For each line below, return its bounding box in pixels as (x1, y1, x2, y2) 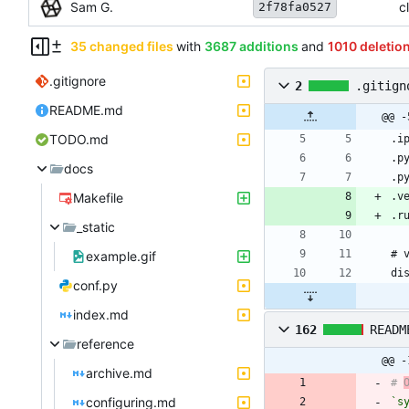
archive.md (86, 364, 152, 381)
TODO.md (49, 131, 109, 147)
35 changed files (69, 37, 173, 54)
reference (77, 335, 134, 351)
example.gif (86, 247, 156, 264)
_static (77, 218, 115, 235)
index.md (73, 306, 129, 322)
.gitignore (49, 72, 106, 89)
